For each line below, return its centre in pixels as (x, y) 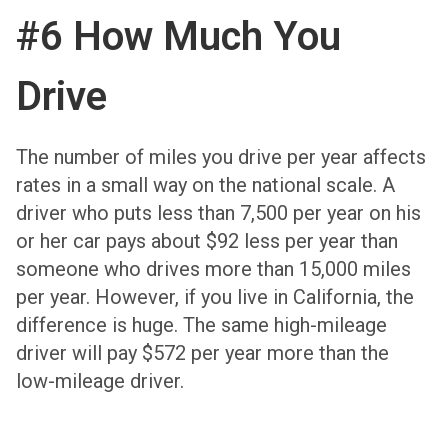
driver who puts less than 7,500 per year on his (218, 213)
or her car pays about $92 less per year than (207, 241)
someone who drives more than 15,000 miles (213, 269)
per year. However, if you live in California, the (215, 297)
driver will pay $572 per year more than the (202, 353)
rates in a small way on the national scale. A (205, 185)
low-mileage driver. (100, 381)
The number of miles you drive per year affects (221, 157)
